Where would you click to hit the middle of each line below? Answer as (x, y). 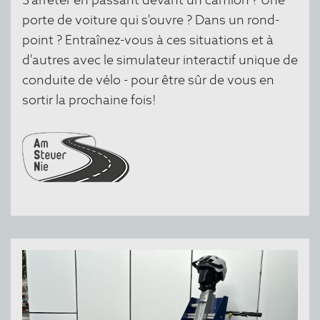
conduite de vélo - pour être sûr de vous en (148, 79)
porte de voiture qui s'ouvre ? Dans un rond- (151, 19)
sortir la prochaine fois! (89, 99)
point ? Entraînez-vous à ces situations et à (148, 39)
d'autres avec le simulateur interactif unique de (160, 59)
